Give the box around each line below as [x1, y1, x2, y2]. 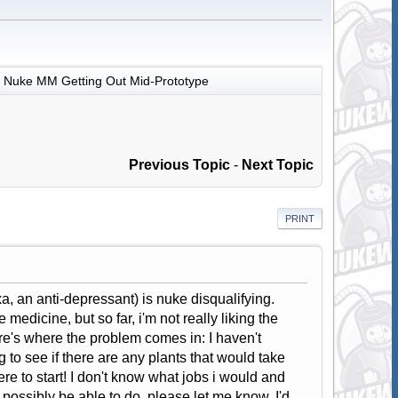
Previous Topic [129, 157, 231, 173]
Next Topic [242, 157, 314, 173]
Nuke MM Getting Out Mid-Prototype [3, 73, 209, 88]
